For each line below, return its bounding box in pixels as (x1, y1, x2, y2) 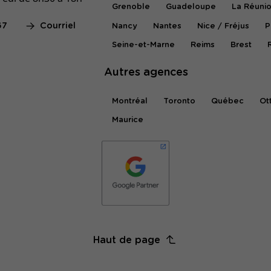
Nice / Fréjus (197, 22, 249, 30)
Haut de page (93, 235, 161, 246)
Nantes (152, 22, 181, 30)
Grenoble (112, 3, 151, 11)
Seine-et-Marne (112, 41, 175, 50)
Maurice (112, 116, 144, 125)
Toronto (163, 97, 195, 105)
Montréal (112, 97, 148, 105)
